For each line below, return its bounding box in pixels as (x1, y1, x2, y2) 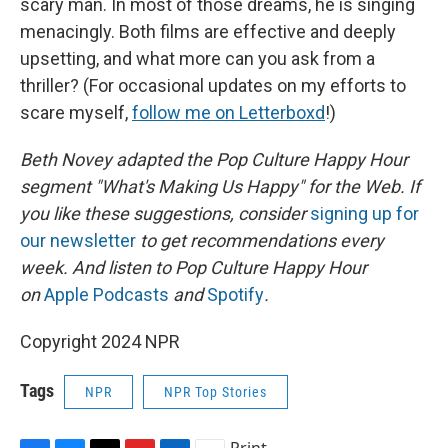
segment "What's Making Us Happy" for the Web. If (20, 176, 420, 198)
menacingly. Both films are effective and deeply (20, 21, 396, 43)
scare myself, (20, 102, 132, 124)
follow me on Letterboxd (132, 102, 325, 124)
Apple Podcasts (44, 284, 169, 306)
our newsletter (20, 230, 136, 252)
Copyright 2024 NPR (20, 331, 180, 353)
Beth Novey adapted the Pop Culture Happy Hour (20, 149, 408, 171)
